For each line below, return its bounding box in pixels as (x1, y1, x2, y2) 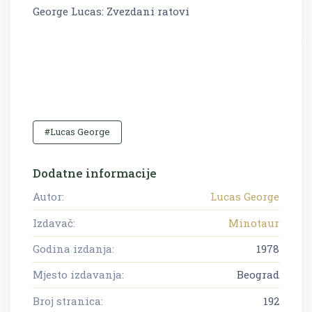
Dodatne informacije (33, 165, 157, 182)
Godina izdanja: (33, 241, 114, 256)
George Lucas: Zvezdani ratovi (33, 3, 189, 18)
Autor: (33, 189, 64, 204)
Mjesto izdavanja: (33, 267, 124, 282)
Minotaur (228, 215, 279, 230)
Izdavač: (33, 215, 75, 230)
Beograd (237, 267, 279, 282)
